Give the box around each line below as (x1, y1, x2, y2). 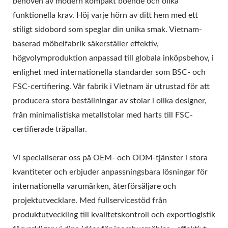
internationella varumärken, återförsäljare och (13, 182, 176, 191)
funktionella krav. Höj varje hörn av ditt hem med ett (13, 11, 198, 20)
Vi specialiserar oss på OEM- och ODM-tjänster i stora (13, 154, 208, 162)
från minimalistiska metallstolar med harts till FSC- (13, 111, 193, 120)
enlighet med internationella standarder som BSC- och (13, 68, 206, 77)
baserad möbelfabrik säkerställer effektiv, (13, 40, 159, 48)
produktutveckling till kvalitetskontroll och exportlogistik (13, 211, 215, 219)
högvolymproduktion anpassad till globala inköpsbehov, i (13, 54, 214, 63)
